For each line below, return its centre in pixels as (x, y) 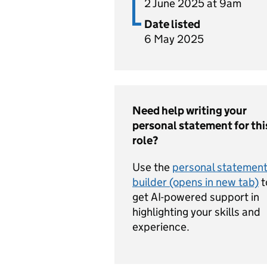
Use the (152, 167)
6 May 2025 (174, 39)
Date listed (172, 24)
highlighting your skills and (196, 212)
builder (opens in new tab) (195, 182)
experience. (161, 227)
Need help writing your (190, 111)
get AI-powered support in (196, 197)
